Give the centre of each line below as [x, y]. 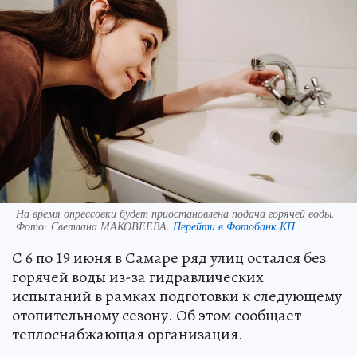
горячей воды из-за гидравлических [138, 277]
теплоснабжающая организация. [127, 335]
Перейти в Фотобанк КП [234, 226]
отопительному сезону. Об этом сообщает [157, 316]
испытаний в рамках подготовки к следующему [177, 296]
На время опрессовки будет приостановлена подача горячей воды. [175, 214]
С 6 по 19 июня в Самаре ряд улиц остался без [169, 258]
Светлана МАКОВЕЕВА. [112, 226]
